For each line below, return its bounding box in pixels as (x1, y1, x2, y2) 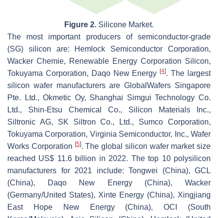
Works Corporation (7, 142, 75, 151)
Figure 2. (64, 20, 96, 29)
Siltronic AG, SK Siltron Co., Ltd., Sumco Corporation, (7, 118, 211, 127)
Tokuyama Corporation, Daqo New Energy (7, 69, 160, 78)
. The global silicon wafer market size (81, 142, 211, 151)
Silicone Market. (96, 20, 154, 29)
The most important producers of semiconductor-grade (7, 33, 211, 41)
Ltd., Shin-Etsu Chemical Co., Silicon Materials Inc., (7, 106, 211, 114)
